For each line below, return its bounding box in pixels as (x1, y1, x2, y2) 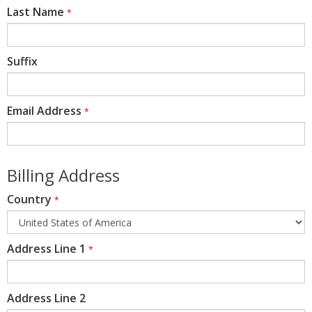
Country (7, 192, 52, 208)
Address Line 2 (7, 290, 86, 306)
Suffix (7, 54, 38, 70)
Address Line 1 (7, 241, 86, 257)
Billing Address (7, 164, 120, 187)
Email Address (7, 103, 81, 119)
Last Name (7, 4, 64, 20)
